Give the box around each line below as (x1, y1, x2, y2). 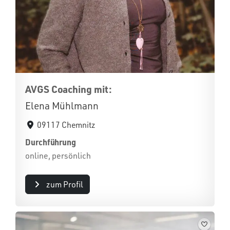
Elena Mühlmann (25, 100, 99, 112)
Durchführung (25, 137, 76, 147)
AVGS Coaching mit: (25, 83, 112, 95)
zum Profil (46, 179, 83, 189)
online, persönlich (25, 150, 91, 161)
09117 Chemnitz (37, 120, 96, 130)
